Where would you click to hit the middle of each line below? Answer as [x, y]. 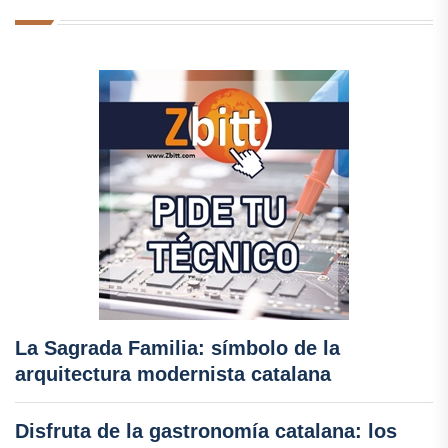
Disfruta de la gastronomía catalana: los [206, 430]
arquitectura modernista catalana [173, 373]
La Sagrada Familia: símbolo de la [177, 347]
